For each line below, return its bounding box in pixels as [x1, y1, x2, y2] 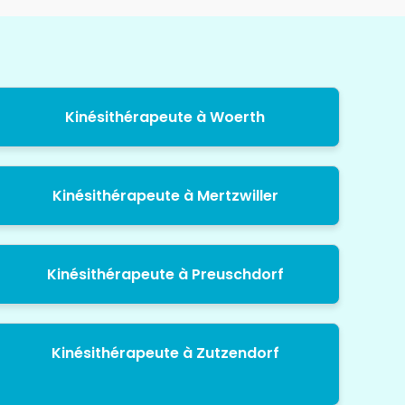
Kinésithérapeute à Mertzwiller [52, 185, 278, 207]
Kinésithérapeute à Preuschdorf [46, 264, 284, 286]
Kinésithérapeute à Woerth [65, 107, 266, 128]
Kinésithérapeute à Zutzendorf [51, 343, 279, 364]
